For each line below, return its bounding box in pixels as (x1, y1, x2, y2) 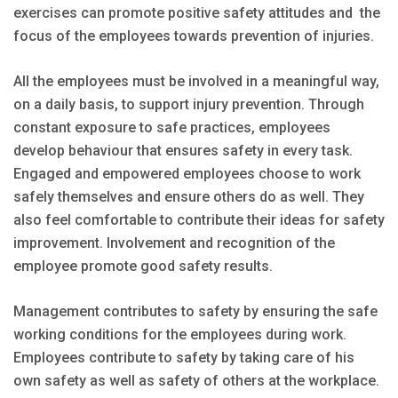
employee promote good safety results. (13, 257, 273, 275)
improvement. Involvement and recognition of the (13, 234, 335, 251)
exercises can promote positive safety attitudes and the (13, 4, 380, 21)
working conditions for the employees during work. (13, 325, 346, 343)
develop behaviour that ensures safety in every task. (13, 141, 353, 159)
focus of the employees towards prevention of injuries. (13, 27, 374, 44)
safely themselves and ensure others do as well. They (13, 187, 364, 205)
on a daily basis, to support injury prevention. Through (13, 95, 364, 113)
